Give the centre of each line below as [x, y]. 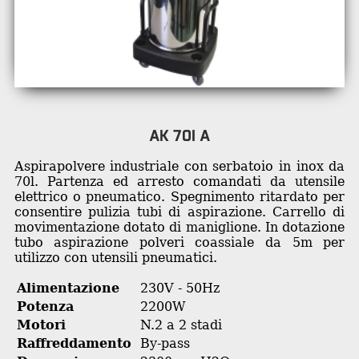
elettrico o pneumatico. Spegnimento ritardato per [179, 197]
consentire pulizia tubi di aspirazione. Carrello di [179, 212]
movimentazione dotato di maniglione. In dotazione [179, 227]
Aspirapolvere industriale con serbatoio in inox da [179, 166]
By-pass [165, 343]
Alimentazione [68, 288]
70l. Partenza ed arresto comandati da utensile [179, 182]
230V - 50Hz [179, 288]
